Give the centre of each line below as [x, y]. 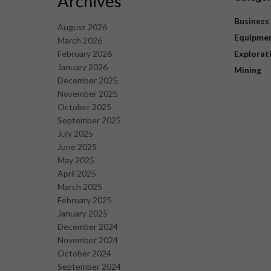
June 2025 [77, 147]
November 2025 [87, 94]
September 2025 [89, 120]
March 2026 [80, 41]
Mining [248, 70]
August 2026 [82, 27]
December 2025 [87, 80]
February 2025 [84, 200]
